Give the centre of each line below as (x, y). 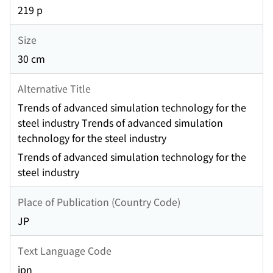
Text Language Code (65, 250)
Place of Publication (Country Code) (99, 201)
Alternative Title (54, 88)
